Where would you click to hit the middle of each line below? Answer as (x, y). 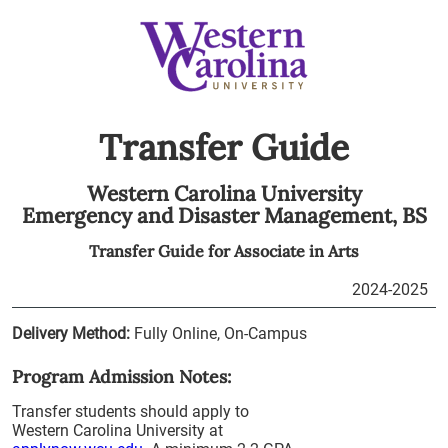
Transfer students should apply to (130, 411)
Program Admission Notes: (121, 376)
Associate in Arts (296, 250)
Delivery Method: (71, 333)
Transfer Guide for (161, 250)
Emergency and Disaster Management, (211, 215)
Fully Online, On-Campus (220, 333)
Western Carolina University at (117, 430)
